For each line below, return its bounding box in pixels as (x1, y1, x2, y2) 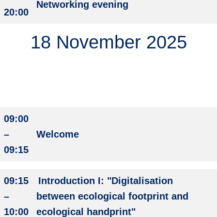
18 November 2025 (30, 32, 187, 52)
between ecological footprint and (36, 191, 188, 201)
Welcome (36, 129, 79, 139)
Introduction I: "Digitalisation (36, 175, 173, 186)
